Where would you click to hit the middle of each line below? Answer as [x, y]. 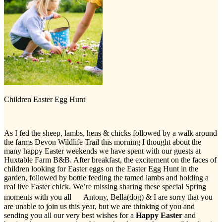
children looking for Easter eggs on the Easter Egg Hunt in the [101, 168]
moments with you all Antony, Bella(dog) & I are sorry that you [108, 197]
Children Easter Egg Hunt [45, 99]
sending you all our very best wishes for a [70, 215]
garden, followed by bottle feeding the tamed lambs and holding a [106, 177]
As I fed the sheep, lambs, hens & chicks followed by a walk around [111, 133]
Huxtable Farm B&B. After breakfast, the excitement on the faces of [110, 160]
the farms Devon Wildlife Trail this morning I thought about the [103, 142]
